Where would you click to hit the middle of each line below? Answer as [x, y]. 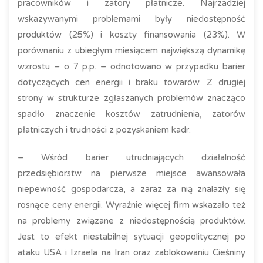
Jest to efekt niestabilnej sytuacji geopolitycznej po [131, 237]
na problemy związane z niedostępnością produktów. [131, 221]
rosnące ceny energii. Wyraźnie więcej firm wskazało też [131, 205]
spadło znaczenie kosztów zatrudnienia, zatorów [131, 114]
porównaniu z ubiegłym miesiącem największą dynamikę [131, 50]
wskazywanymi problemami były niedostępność [131, 19]
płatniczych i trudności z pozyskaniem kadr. [104, 130]
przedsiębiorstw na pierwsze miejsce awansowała [131, 173]
